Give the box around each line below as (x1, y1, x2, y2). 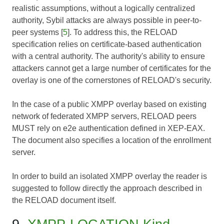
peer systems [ (12, 28, 63, 37)
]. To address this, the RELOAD (67, 28, 177, 37)
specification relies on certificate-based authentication (12, 40, 201, 49)
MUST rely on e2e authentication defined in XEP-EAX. (12, 124, 205, 133)
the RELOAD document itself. (12, 196, 116, 205)
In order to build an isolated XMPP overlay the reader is (12, 172, 207, 181)
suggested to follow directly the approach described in (12, 184, 202, 193)
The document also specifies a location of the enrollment (12, 136, 211, 145)
